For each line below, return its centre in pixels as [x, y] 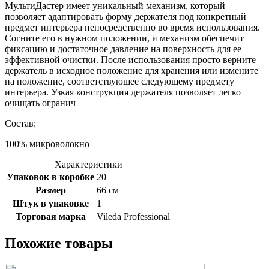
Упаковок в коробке [50, 177]
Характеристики [88, 164]
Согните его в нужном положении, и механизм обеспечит [124, 38]
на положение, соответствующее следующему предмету [119, 81]
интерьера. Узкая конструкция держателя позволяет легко [123, 92]
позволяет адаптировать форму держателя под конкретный [125, 16]
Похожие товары [59, 243]
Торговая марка [50, 216]
